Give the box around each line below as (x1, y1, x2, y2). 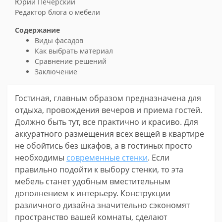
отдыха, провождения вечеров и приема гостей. (15, 104, 202, 115)
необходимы (15, 152, 66, 163)
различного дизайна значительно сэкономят (15, 199, 190, 211)
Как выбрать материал (35, 46, 113, 55)
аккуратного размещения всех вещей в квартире (15, 128, 204, 139)
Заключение (35, 66, 77, 76)
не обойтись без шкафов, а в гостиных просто (15, 140, 192, 151)
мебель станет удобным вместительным (15, 175, 170, 187)
